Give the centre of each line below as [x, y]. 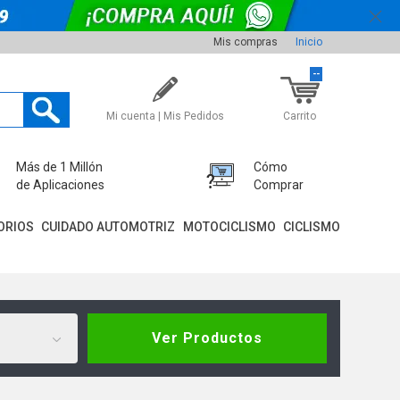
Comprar [279, 184]
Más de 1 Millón [60, 167]
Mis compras [245, 42]
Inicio [308, 42]
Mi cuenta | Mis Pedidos [165, 116]
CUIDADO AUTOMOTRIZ [108, 227]
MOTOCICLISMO [229, 227]
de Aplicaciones [61, 184]
